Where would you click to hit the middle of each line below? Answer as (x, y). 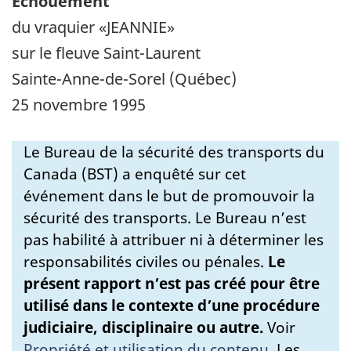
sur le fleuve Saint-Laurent (106, 52)
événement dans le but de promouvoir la (169, 195)
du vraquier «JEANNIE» (93, 27)
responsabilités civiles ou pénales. (146, 261)
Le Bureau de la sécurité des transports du (174, 152)
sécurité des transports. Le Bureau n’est (165, 217)
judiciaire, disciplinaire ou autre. (143, 327)
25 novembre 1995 (79, 104)
